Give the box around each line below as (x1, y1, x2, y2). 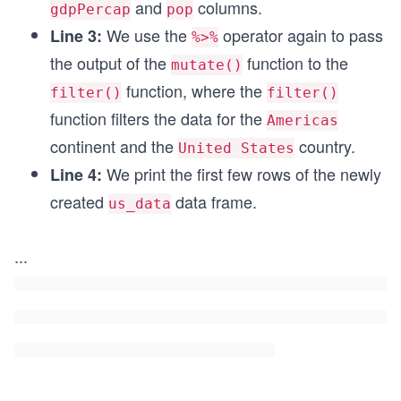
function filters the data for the (50, 107, 267, 130)
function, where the (122, 79, 267, 102)
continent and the (50, 134, 178, 158)
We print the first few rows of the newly (102, 162, 381, 185)
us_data (108, 195, 171, 212)
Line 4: (50, 163, 102, 186)
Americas (267, 112, 338, 129)
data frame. (171, 190, 257, 213)
